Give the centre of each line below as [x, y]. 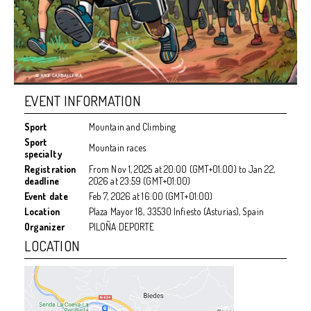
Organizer [44, 226]
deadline [41, 180]
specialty [43, 153]
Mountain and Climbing [132, 126]
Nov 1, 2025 [132, 169]
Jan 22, [262, 169]
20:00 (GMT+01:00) [200, 169]
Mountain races [117, 147]
